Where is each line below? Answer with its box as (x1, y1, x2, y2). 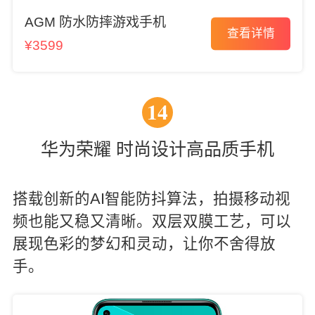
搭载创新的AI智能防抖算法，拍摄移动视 (12, 191, 290, 208)
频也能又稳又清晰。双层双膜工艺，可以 (12, 213, 291, 231)
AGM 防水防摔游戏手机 (24, 14, 166, 30)
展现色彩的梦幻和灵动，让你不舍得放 (12, 236, 276, 253)
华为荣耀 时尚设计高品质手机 (41, 139, 274, 160)
